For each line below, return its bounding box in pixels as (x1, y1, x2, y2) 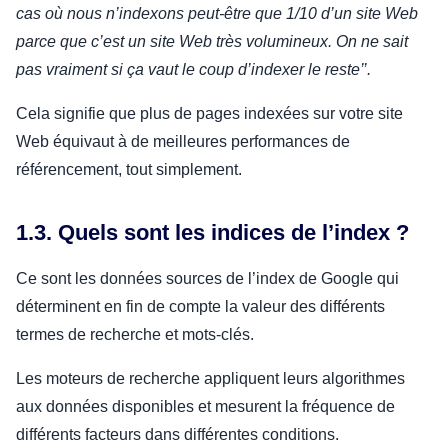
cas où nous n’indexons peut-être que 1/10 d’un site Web (16, 4, 418, 22)
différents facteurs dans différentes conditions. (16, 425, 339, 443)
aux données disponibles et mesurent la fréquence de (16, 397, 395, 415)
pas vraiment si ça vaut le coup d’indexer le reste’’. (16, 60, 371, 78)
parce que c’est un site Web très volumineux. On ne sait (16, 32, 408, 50)
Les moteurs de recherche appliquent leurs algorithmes (16, 369, 405, 387)
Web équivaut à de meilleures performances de (16, 132, 350, 150)
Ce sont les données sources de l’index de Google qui (16, 269, 399, 287)
